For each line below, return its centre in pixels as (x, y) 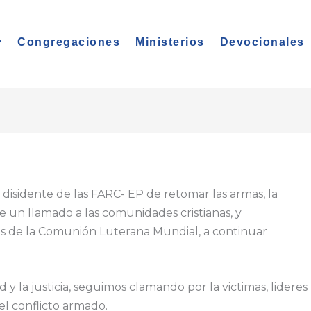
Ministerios (170, 42)
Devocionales (262, 42)
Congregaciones (69, 42)
